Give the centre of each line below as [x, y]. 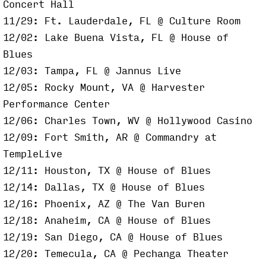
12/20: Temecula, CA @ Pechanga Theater [116, 254]
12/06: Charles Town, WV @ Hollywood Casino [128, 121]
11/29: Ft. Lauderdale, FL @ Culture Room [122, 21]
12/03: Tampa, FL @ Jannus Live [92, 71]
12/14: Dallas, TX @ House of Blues [104, 187]
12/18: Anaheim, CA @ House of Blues [107, 220]
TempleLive [33, 154]
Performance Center [56, 104]
